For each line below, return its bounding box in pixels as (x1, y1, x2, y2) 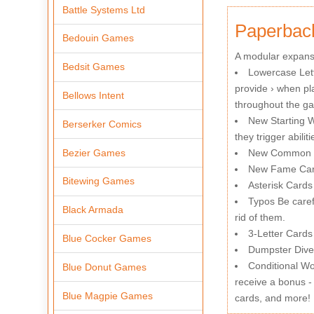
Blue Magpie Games (62, 289, 153, 301)
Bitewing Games (62, 175, 135, 187)
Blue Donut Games (62, 261, 147, 273)
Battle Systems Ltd (62, 4, 146, 15)
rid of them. (234, 212, 285, 224)
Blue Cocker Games (62, 233, 152, 244)
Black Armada (62, 204, 124, 216)
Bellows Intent (62, 89, 125, 101)
